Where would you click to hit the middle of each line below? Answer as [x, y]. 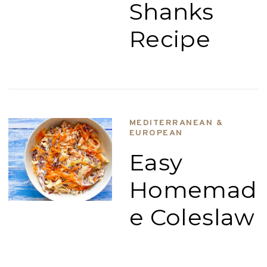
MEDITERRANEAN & [176, 123]
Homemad [193, 190]
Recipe [170, 39]
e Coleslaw [192, 217]
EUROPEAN [156, 133]
